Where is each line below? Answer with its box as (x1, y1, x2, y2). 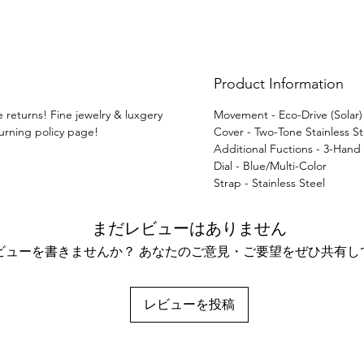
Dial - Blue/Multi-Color (213, 158, 327, 173)
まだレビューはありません (91, 218, 287, 238)
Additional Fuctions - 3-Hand (213, 141, 361, 156)
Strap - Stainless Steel (213, 175, 325, 190)
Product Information (213, 74, 344, 93)
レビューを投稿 (143, 296, 235, 312)
